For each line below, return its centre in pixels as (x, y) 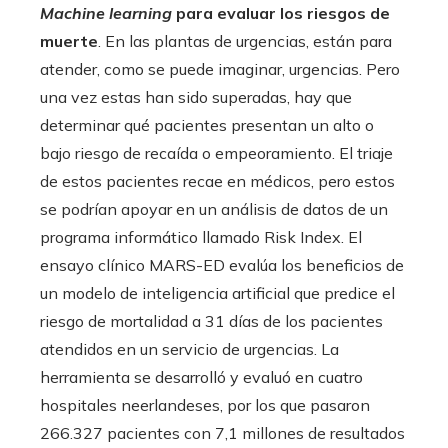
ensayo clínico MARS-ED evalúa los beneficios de (222, 264)
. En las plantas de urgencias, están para (245, 40)
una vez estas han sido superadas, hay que (196, 96)
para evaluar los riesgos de (281, 12)
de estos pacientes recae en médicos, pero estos (217, 180)
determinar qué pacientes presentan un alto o (207, 124)
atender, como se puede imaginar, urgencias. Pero (220, 68)
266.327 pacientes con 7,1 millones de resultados (222, 432)
